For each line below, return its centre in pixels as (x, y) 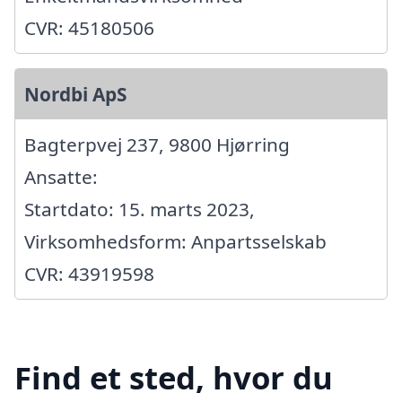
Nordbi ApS (75, 94)
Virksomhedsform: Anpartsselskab (175, 241)
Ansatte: (61, 176)
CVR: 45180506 (89, 27)
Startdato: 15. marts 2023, (140, 209)
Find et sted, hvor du (174, 378)
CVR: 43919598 (89, 273)
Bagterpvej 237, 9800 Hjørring (157, 144)
